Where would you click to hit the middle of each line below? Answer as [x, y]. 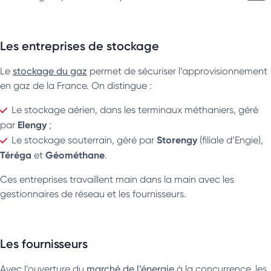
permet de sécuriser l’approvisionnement [177, 71]
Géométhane [75, 155]
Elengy [32, 124]
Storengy [177, 139]
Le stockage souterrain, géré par [84, 140]
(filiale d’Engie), [230, 140]
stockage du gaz [50, 71]
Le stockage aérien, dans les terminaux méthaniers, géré [135, 109]
